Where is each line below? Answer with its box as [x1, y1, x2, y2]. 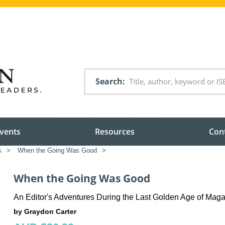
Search [95, 76, 123, 87]
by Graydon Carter [14, 207, 76, 215]
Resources [95, 126, 135, 138]
